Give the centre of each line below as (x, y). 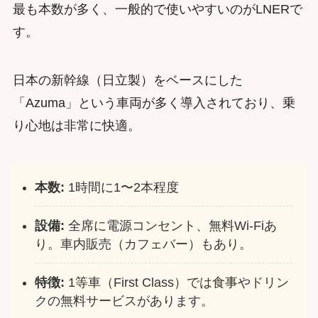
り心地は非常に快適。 (76, 125)
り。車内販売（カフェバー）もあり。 (144, 244)
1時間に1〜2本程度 (122, 187)
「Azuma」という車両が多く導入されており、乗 (154, 103)
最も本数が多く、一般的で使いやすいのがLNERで (157, 9)
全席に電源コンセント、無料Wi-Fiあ (171, 225)
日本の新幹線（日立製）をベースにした (127, 80)
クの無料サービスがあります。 (125, 301)
